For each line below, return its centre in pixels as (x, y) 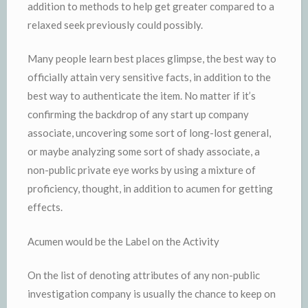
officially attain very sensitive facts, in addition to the (149, 77)
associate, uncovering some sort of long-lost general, (149, 133)
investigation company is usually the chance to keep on (152, 294)
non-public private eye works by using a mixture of (142, 170)
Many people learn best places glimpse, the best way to (152, 58)
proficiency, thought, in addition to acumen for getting (150, 188)
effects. (45, 207)
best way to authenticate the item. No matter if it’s (142, 96)
